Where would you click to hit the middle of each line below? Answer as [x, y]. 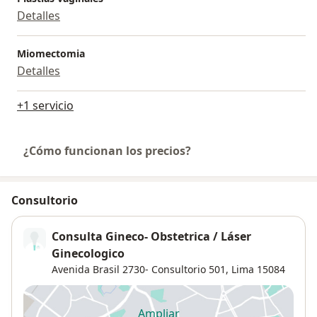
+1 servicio [45, 106]
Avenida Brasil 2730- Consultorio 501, [140, 270]
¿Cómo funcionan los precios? [107, 151]
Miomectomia [51, 54]
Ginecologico [88, 254]
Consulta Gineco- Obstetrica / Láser [151, 237]
